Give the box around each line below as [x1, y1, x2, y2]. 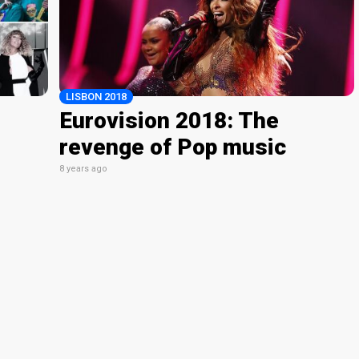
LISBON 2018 [66, 91, 127, 103]
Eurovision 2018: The [59, 107, 279, 135]
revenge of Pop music [59, 134, 286, 161]
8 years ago [59, 163, 107, 175]
